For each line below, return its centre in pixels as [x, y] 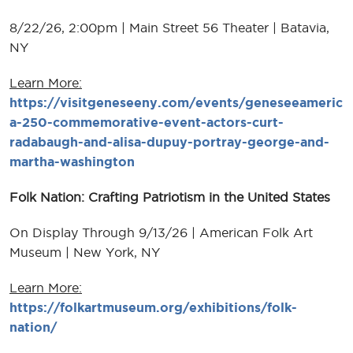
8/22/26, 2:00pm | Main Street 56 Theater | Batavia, [169, 27]
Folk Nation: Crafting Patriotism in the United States [170, 197]
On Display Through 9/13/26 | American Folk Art [161, 232]
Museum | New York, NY [85, 252]
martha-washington [72, 161]
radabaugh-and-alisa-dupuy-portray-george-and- [169, 141]
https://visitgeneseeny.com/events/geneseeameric [176, 102]
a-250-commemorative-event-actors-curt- [147, 122]
